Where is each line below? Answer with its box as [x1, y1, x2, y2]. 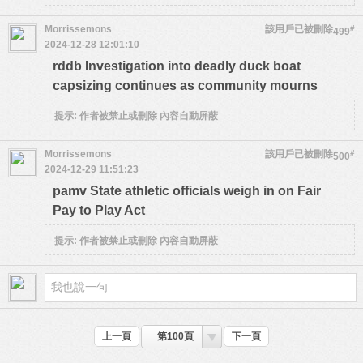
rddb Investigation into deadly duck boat [53, 59, 301, 73]
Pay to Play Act [53, 203, 145, 217]
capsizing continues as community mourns [53, 79, 318, 92]
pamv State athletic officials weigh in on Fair [53, 184, 321, 198]
